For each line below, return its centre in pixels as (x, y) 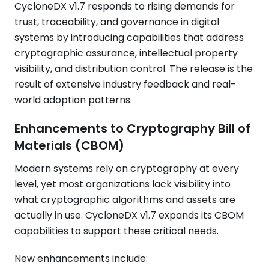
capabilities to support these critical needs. (116, 231)
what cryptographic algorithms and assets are (125, 200)
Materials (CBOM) (69, 145)
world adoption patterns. (73, 100)
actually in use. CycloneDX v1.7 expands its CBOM (129, 215)
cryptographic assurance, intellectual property (126, 53)
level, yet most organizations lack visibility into (122, 184)
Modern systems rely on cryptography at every (127, 168)
